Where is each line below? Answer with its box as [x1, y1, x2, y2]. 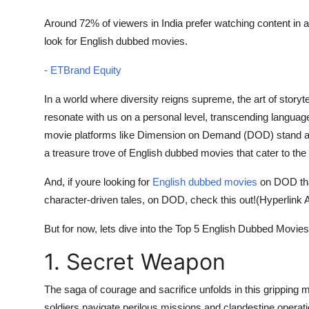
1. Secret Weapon [44, 248, 226, 275]
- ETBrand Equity [44, 63, 121, 76]
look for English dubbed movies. [44, 34, 188, 47]
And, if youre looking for [44, 175, 152, 188]
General [10, 39, 50, 52]
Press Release [10, 72, 82, 86]
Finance [10, 5, 50, 19]
